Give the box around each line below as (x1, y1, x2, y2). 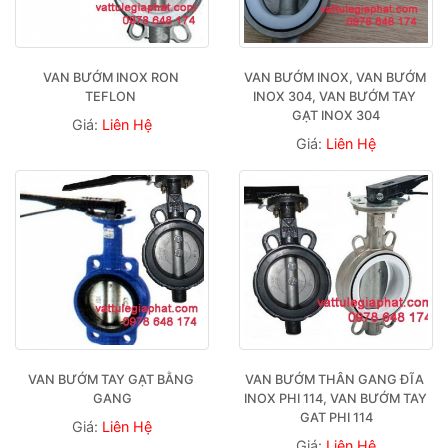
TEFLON (85, 88, 139, 104)
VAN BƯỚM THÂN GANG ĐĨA (245, 371, 424, 387)
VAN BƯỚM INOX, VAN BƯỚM (244, 69, 426, 85)
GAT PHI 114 (299, 409, 373, 425)
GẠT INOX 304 (292, 107, 380, 123)
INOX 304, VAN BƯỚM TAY (253, 88, 416, 104)
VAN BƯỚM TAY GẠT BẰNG (27, 371, 194, 387)
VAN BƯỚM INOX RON (42, 69, 179, 85)
